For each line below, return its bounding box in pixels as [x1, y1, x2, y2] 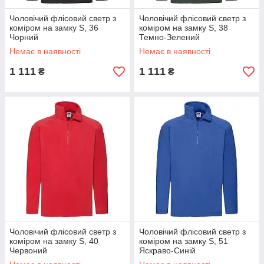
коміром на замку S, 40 [9, 236, 98, 246]
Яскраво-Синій [139, 246, 196, 255]
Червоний [9, 246, 47, 255]
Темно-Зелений [139, 32, 200, 42]
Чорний [9, 32, 38, 42]
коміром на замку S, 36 [9, 23, 98, 32]
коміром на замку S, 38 [139, 23, 228, 32]
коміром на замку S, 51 [139, 236, 228, 246]
